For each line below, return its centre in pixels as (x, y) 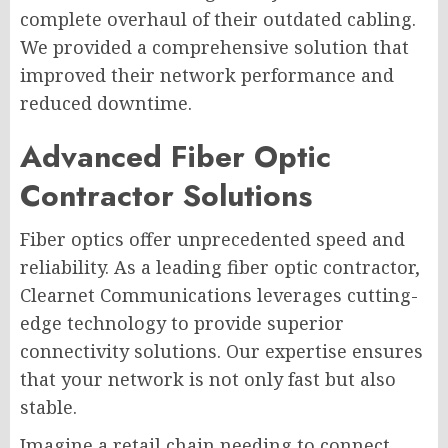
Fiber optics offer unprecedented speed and (212, 238)
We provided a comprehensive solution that (214, 46)
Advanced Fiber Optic (175, 156)
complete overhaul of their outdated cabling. (218, 18)
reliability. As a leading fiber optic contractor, (220, 266)
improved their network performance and (207, 74)
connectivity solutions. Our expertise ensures (221, 350)
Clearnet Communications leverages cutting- (219, 294)
